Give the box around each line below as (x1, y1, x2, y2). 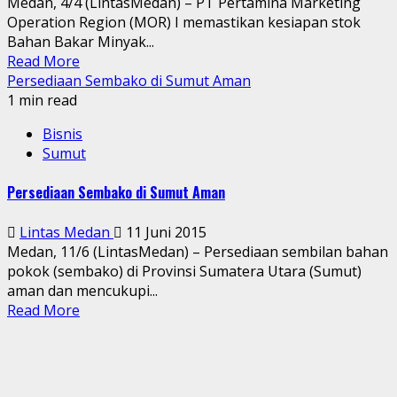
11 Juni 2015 (122, 222, 206, 242)
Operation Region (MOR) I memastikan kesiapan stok (7, 12, 361, 32)
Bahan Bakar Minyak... (7, 32, 154, 51)
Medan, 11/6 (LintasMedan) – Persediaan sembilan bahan (7, 241, 388, 261)
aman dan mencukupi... (7, 280, 158, 300)
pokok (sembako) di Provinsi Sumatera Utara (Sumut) (7, 261, 362, 281)
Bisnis (43, 124, 82, 144)
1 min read (7, 90, 77, 110)
